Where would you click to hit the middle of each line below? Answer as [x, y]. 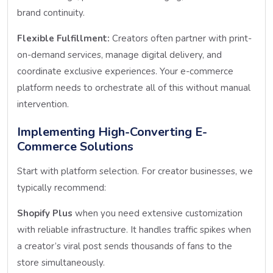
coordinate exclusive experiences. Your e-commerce [125, 71]
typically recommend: [62, 187]
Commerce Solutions [75, 146]
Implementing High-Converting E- [112, 132]
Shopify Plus [45, 213]
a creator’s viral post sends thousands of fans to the [125, 246]
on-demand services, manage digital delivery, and [119, 55]
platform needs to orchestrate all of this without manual [134, 87]
